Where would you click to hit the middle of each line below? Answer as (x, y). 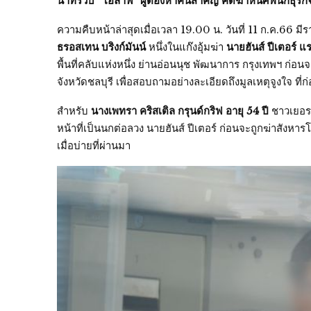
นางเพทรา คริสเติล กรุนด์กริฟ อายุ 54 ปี (180, 110)
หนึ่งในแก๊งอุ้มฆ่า (185, 47)
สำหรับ (74, 110)
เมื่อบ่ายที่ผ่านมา (94, 145)
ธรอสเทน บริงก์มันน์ (101, 47)
